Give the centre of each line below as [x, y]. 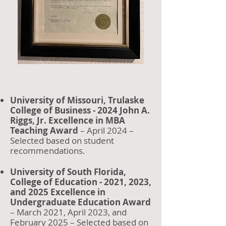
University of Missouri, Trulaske [77, 100]
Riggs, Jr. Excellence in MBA [68, 120]
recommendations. [48, 151]
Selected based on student [62, 140]
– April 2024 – [106, 130]
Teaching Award [44, 130]
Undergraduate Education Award [80, 202]
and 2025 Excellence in [58, 192]
